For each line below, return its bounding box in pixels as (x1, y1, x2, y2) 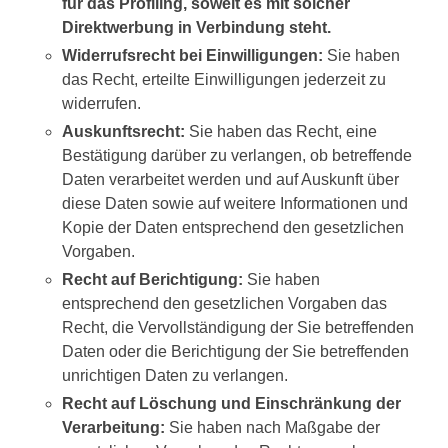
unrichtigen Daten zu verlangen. (62, 367, 288, 384)
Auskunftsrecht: (62, 123, 185, 140)
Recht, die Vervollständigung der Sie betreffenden (62, 319, 414, 336)
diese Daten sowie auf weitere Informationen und (62, 195, 408, 212)
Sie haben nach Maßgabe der (165, 419, 380, 436)
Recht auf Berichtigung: (62, 271, 243, 288)
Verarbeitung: (62, 419, 165, 436)
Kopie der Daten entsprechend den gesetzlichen (62, 219, 404, 236)
